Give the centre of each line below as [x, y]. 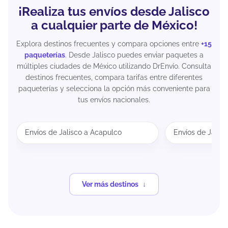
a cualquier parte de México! [114, 25]
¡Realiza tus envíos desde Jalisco [114, 11]
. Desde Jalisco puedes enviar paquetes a [134, 55]
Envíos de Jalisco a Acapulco [73, 133]
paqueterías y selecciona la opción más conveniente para [114, 88]
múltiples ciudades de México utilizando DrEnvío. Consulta [114, 66]
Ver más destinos [110, 184]
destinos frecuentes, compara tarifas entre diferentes [114, 77]
